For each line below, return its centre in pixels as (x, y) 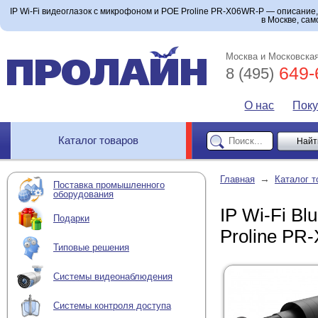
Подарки (71, 219)
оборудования (83, 194)
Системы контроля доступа (112, 306)
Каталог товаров (99, 140)
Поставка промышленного (109, 185)
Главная (237, 179)
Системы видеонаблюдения (113, 277)
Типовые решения (91, 248)
